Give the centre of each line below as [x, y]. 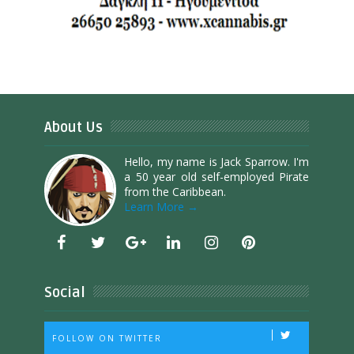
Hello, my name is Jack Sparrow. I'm [217, 161]
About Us [74, 127]
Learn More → [162, 206]
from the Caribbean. [175, 191]
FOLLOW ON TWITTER [107, 339]
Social [65, 292]
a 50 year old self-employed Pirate [217, 176]
